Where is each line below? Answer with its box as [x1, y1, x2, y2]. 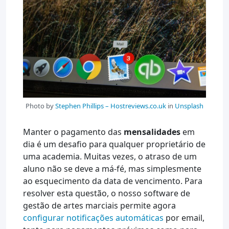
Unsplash [175, 101, 203, 110]
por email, [164, 212, 204, 223]
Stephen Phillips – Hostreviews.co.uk [55, 101, 166, 110]
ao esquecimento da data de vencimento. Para [23, 175, 202, 187]
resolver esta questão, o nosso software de [23, 187, 190, 199]
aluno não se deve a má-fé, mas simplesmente [23, 163, 201, 174]
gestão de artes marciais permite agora [23, 199, 176, 211]
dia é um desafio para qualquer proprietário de [23, 138, 205, 150]
